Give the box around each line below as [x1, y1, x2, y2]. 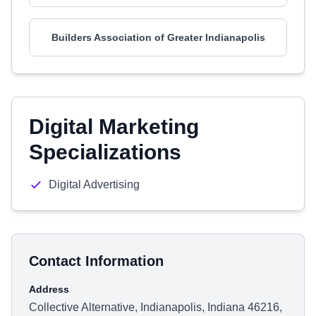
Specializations [29, 140, 181, 164]
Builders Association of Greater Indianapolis [51, 32, 265, 43]
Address [29, 284, 69, 295]
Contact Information [29, 253, 164, 269]
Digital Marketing [29, 115, 199, 138]
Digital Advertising [49, 178, 140, 190]
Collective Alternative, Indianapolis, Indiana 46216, [29, 301, 282, 313]
